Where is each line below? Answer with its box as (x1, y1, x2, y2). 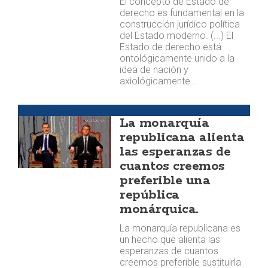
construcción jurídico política (120, 19, 240, 30)
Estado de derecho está (120, 41, 222, 53)
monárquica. (120, 201, 198, 218)
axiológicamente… (120, 75, 197, 87)
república (120, 187, 179, 203)
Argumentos (18, 105, 69, 116)
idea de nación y (120, 64, 189, 75)
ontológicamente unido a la (120, 53, 235, 64)
